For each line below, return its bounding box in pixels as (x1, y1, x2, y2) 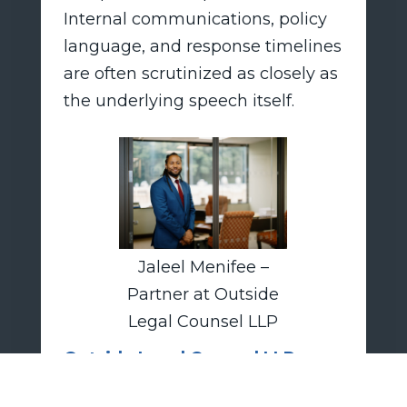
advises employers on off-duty (63, 374, 309, 395)
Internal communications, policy (63, 8, 327, 29)
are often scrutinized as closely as (63, 63, 338, 84)
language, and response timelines (63, 35, 342, 56)
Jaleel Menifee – (137, 256, 269, 277)
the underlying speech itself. (63, 90, 294, 111)
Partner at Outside (127, 283, 280, 304)
